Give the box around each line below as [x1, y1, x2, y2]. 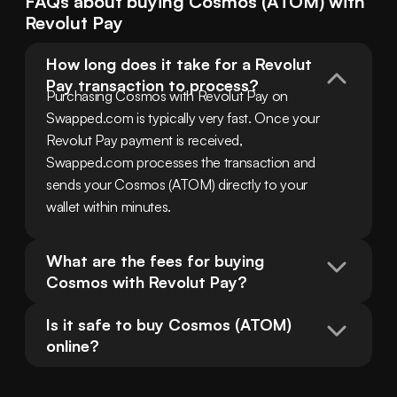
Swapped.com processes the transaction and [46, 153, 315, 172]
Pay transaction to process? [46, 75, 259, 96]
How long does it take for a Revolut [46, 54, 312, 74]
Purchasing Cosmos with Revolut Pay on [46, 87, 289, 105]
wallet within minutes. [46, 198, 171, 216]
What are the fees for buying [46, 251, 264, 271]
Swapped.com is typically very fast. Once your [46, 109, 320, 128]
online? [46, 336, 99, 356]
